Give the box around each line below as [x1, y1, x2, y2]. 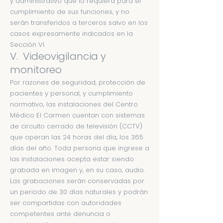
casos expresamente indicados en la [10, 29, 133, 38]
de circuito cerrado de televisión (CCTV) [10, 121, 142, 131]
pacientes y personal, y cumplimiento [10, 89, 133, 98]
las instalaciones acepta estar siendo [10, 154, 134, 164]
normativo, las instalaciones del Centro [10, 100, 138, 109]
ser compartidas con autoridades [10, 198, 121, 208]
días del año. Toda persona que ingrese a [10, 143, 149, 153]
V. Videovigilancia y [10, 49, 106, 63]
